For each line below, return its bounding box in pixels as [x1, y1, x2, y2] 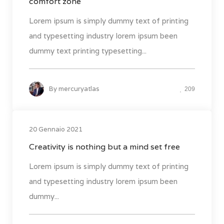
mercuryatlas [58, 84, 99, 93]
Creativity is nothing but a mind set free [29, 141, 180, 152]
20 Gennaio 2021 [29, 125, 82, 134]
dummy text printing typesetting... [29, 46, 146, 56]
